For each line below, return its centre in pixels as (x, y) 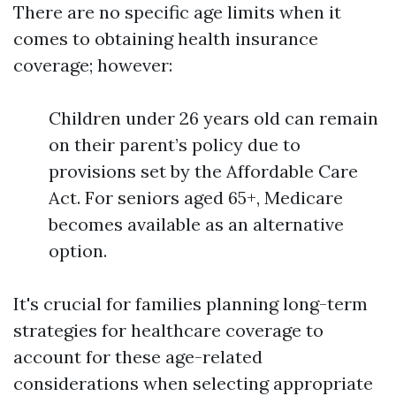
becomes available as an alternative (196, 224)
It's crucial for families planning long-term (190, 304)
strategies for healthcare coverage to (168, 330)
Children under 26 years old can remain (213, 118)
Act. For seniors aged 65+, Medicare (196, 198)
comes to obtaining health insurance (166, 38)
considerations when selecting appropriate (193, 383)
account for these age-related (138, 357)
